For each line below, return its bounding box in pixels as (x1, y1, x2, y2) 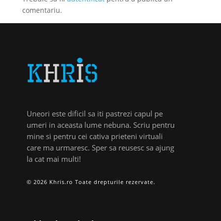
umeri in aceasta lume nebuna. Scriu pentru (27, 119, 175, 130)
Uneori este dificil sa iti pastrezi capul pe (27, 108, 163, 118)
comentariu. (22, 5, 62, 15)
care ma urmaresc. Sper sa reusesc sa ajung (27, 142, 175, 152)
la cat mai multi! (27, 153, 81, 164)
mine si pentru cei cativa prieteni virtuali (27, 131, 163, 141)
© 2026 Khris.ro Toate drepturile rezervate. (27, 178, 156, 185)
